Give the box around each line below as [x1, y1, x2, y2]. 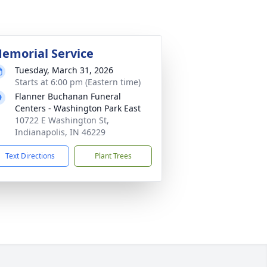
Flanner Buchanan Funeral [15, 91, 121, 102]
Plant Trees [94, 151, 132, 161]
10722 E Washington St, [15, 114, 109, 126]
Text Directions [5, 151, 55, 161]
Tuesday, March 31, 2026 [15, 64, 113, 76]
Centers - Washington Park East [15, 103, 141, 114]
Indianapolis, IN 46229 [15, 126, 105, 138]
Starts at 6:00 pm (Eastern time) [15, 76, 141, 88]
